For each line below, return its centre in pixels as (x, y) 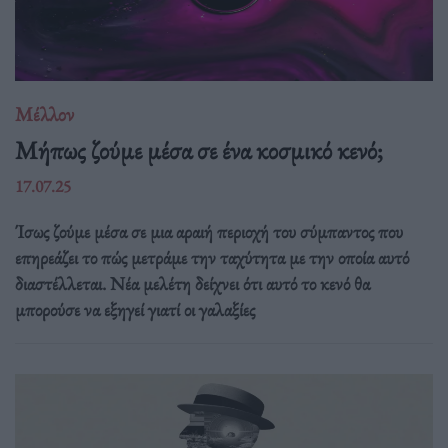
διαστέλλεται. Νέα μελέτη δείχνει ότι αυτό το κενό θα (192, 283)
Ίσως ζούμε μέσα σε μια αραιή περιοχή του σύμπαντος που (209, 231)
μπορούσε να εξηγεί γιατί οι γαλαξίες (135, 309)
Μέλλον (44, 114)
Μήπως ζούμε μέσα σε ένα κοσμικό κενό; (199, 149)
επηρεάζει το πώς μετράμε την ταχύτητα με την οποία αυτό (212, 257)
